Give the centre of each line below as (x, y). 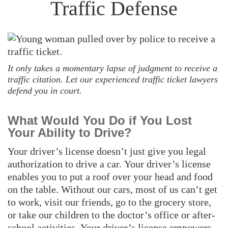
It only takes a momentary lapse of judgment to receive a (112, 68)
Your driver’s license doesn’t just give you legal (107, 151)
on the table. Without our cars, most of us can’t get (112, 189)
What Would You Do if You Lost (100, 120)
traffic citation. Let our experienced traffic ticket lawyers (113, 79)
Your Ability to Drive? (70, 132)
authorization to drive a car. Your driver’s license (109, 164)
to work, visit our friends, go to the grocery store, (109, 202)
